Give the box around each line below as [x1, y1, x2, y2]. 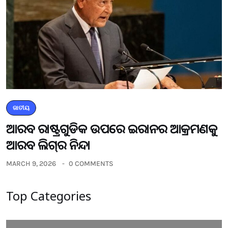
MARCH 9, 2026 [6, 159, 56, 168]
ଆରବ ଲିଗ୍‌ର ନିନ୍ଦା [6, 136, 90, 153]
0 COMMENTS [69, 159, 113, 168]
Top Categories [6, 187, 91, 204]
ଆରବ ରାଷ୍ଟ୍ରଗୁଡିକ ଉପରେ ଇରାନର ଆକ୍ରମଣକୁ [6, 120, 217, 137]
